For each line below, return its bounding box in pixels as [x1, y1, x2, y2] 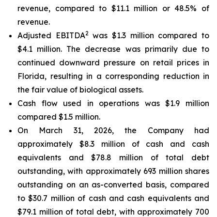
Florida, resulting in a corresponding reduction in [17, 71, 209, 81]
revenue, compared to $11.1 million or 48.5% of [17, 3, 209, 13]
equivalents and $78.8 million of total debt [17, 153, 209, 162]
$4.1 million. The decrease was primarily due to [17, 44, 209, 54]
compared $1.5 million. [17, 112, 100, 122]
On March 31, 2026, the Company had [17, 125, 209, 135]
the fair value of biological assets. [17, 85, 143, 94]
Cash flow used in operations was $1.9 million [17, 98, 209, 108]
